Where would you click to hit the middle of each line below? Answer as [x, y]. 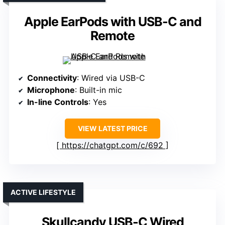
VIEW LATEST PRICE [113, 129]
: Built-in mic [98, 90]
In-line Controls [58, 102]
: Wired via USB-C [111, 78]
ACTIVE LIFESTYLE [43, 192]
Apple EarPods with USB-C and [113, 22]
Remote [113, 36]
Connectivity [52, 78]
